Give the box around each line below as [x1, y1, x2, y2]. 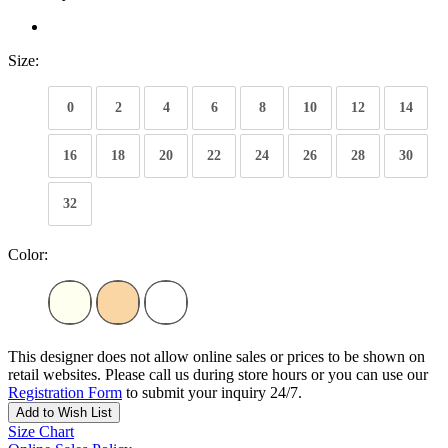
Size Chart [8, 423, 74, 441]
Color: [8, 246, 48, 264]
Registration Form [8, 384, 122, 402]
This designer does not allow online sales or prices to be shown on [8, 348, 425, 366]
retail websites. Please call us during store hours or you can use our [8, 366, 428, 384]
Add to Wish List [16, 405, 112, 421]
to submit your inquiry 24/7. [122, 384, 302, 402]
